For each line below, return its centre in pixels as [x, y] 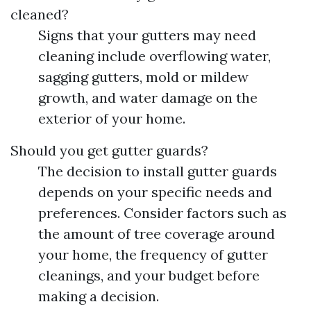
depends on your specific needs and [155, 192]
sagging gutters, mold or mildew [143, 77]
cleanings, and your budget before [149, 275]
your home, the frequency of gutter [153, 254]
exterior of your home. [112, 118]
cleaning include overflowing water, [154, 56]
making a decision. [99, 296]
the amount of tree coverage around [157, 234]
